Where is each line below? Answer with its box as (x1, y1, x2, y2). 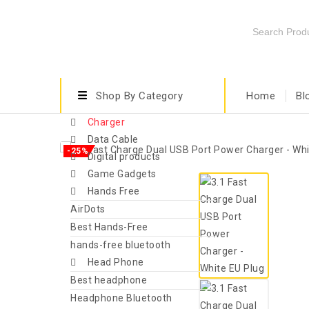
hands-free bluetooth (70, 239, 170, 250)
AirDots (70, 203, 106, 215)
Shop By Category (96, 89, 183, 102)
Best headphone (70, 275, 147, 286)
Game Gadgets (87, 168, 157, 179)
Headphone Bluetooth (70, 292, 172, 303)
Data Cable (87, 134, 139, 145)
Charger (87, 117, 125, 128)
